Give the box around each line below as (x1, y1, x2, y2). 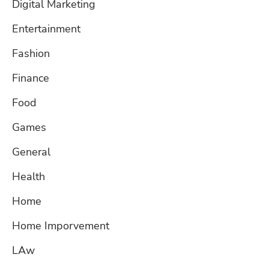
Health (12, 169, 45, 184)
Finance (12, 71, 49, 86)
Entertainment (12, 22, 80, 37)
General (12, 145, 50, 160)
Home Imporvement (12, 219, 109, 234)
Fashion (12, 46, 50, 61)
